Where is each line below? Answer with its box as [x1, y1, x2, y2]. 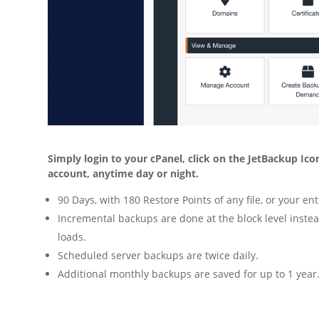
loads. [58, 229, 87, 244]
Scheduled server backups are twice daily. [58, 248, 259, 262]
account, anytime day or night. [48, 166, 199, 180]
